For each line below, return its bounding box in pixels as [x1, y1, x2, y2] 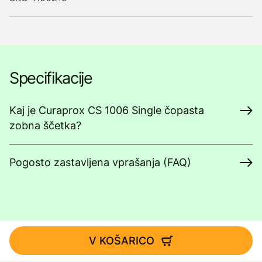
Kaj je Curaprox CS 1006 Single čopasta [9, 104, 204, 116]
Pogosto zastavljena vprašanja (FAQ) [9, 156, 191, 168]
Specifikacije [9, 68, 92, 88]
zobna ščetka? [9, 119, 81, 132]
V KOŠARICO [89, 235, 154, 247]
